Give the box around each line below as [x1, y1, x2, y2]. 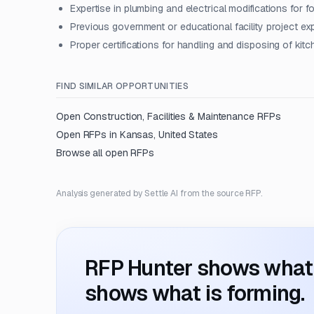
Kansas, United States [119, 128, 218, 141]
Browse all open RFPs [56, 146, 155, 159]
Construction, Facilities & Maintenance [83, 110, 254, 123]
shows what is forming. [85, 280, 305, 307]
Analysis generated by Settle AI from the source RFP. [56, 188, 263, 199]
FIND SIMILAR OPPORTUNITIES [56, 81, 189, 92]
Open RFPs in [56, 128, 120, 141]
